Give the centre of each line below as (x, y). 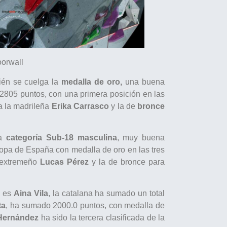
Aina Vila (31, 194)
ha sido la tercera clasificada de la (102, 218)
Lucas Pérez (66, 162)
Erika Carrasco (80, 106)
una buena (144, 82)
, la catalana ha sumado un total (106, 194)
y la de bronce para (128, 162)
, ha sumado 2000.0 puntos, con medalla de (85, 206)
